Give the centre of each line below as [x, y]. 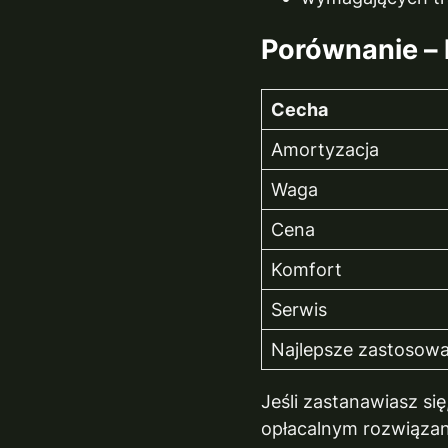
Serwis [299, 309]
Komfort [307, 269]
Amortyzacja [325, 149]
